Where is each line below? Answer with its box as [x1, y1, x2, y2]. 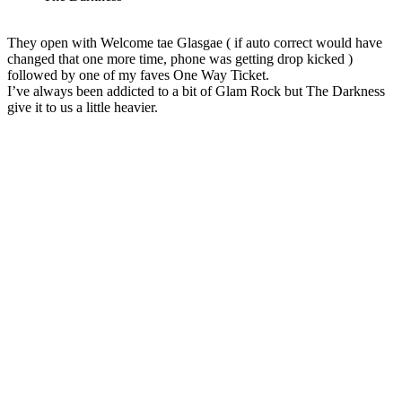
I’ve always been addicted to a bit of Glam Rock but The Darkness [7, 83, 385, 99]
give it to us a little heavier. [7, 99, 158, 115]
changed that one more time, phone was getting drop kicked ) [7, 50, 353, 66]
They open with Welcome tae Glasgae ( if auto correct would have [7, 34, 382, 50]
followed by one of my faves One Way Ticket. [7, 66, 269, 83]
